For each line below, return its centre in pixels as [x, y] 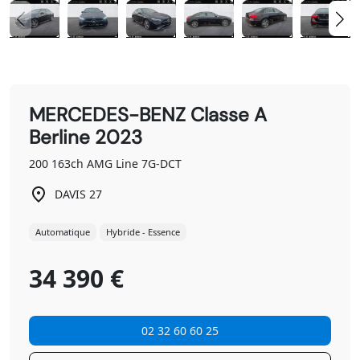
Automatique [63, 232]
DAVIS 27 [78, 194]
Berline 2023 [86, 137]
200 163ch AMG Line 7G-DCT [105, 163]
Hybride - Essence [143, 232]
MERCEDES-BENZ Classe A [148, 114]
